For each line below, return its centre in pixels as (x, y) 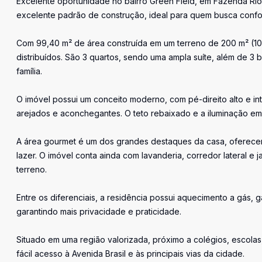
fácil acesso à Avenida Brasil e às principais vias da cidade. (130, 254)
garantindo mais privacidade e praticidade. (99, 211)
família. (29, 71)
